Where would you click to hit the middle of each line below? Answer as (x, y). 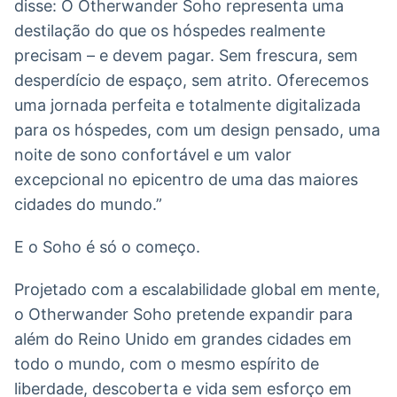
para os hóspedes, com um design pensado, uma (197, 129)
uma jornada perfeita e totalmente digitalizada (187, 105)
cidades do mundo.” (88, 204)
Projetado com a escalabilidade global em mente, (197, 289)
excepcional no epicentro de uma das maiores (186, 179)
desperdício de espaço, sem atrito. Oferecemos (191, 80)
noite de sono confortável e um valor (153, 154)
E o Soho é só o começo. (107, 246)
